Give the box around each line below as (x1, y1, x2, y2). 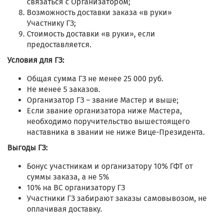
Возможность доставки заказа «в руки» (27, 8, 172, 18)
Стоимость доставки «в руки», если (27, 29, 155, 39)
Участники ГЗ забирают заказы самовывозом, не (27, 194, 207, 203)
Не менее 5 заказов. (27, 85, 100, 94)
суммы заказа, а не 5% (27, 172, 109, 182)
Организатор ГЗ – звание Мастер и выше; (27, 95, 179, 105)
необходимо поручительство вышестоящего (27, 117, 190, 127)
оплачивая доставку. (27, 204, 102, 214)
